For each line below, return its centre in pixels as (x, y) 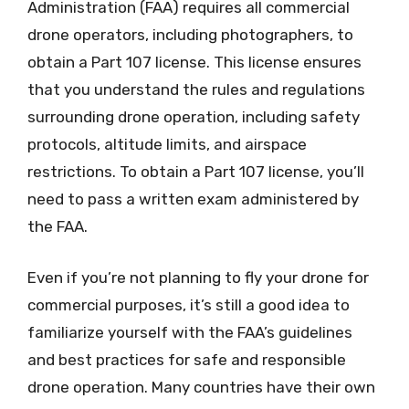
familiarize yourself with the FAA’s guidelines (190, 332)
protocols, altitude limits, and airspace (167, 144)
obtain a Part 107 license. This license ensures (194, 62)
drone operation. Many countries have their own (201, 387)
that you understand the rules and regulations (196, 89)
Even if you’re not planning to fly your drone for (198, 277)
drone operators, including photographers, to (190, 35)
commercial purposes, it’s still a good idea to (189, 304)
